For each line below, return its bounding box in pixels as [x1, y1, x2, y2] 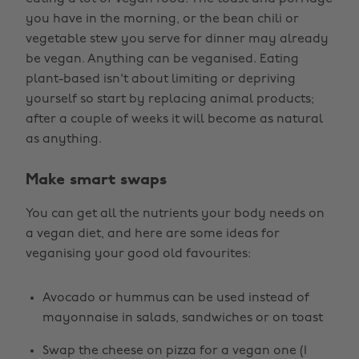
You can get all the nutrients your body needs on [26, 208, 325, 220]
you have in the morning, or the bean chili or [26, 13, 299, 26]
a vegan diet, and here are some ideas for [26, 228, 280, 240]
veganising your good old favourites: [26, 248, 251, 260]
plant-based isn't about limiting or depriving [26, 73, 296, 86]
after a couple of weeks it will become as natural [26, 113, 323, 126]
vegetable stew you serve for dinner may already [26, 33, 329, 46]
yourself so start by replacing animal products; [26, 93, 314, 106]
